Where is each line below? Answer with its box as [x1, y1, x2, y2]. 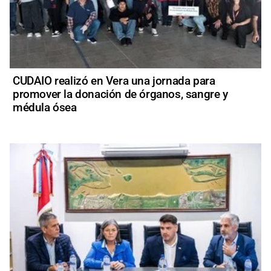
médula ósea [13, 100, 77, 115]
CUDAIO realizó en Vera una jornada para [13, 74, 215, 88]
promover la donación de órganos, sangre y [13, 87, 228, 102]
